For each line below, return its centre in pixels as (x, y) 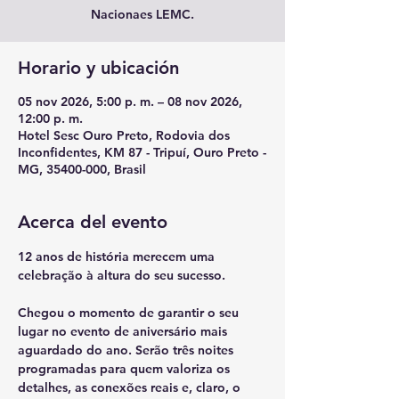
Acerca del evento (93, 222)
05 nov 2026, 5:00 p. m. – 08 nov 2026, (130, 102)
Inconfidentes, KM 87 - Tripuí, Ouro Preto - (142, 152)
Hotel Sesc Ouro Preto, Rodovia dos (124, 135)
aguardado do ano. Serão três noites (127, 350)
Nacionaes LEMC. (142, 14)
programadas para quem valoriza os (126, 369)
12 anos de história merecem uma (118, 256)
